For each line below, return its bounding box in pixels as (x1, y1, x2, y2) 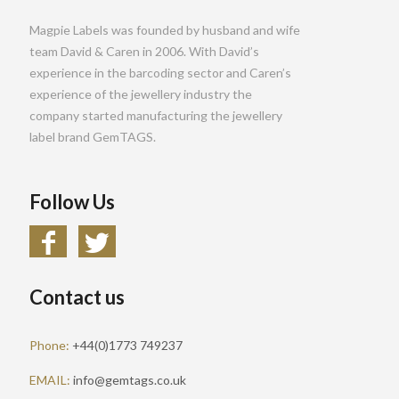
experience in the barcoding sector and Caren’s (29, 64, 291, 80)
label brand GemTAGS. (29, 128, 156, 144)
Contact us (29, 284, 125, 309)
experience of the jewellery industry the (29, 85, 252, 102)
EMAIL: (29, 371, 73, 387)
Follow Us (29, 189, 115, 214)
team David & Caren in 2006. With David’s (29, 43, 259, 59)
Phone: (29, 337, 72, 353)
